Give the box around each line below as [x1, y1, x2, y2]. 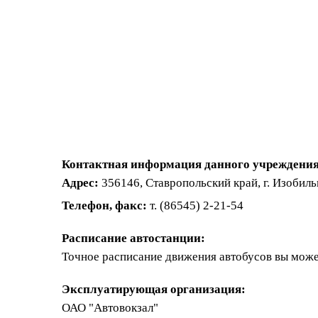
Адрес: [62, 176, 99, 190]
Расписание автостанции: [62, 231, 205, 245]
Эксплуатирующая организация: [62, 283, 246, 296]
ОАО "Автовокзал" [62, 301, 158, 314]
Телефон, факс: [62, 199, 147, 212]
